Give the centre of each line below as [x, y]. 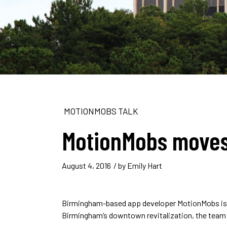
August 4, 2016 [86, 166]
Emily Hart [145, 166]
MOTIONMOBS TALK [101, 111]
